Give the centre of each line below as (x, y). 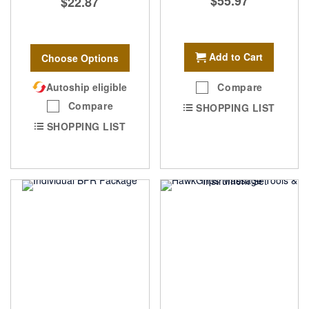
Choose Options (80, 58)
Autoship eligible (87, 87)
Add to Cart (236, 56)
